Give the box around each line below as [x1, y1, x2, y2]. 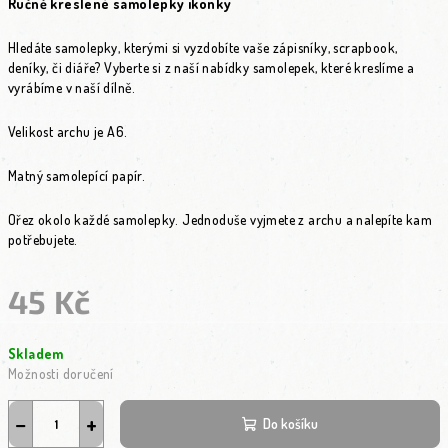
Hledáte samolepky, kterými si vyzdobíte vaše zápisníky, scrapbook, [8, 39, 398, 56]
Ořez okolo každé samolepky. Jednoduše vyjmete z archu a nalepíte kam [8, 211, 433, 228]
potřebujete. [8, 231, 78, 248]
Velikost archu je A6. [8, 123, 128, 140]
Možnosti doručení [8, 365, 114, 382]
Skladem [8, 345, 64, 362]
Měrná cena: [7, 328, 79, 345]
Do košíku [263, 415, 318, 432]
